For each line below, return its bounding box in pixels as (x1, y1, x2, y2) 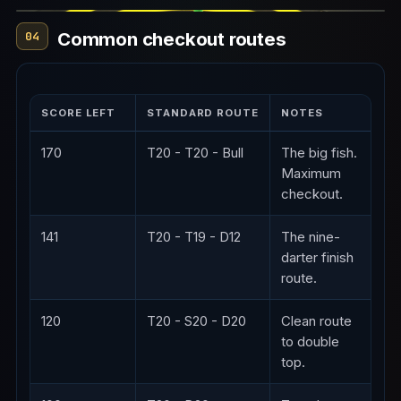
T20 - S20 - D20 (147, 311, 246, 329)
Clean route (281, 311, 352, 329)
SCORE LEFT (41, 106, 116, 119)
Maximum (281, 164, 341, 182)
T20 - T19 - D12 (147, 227, 241, 245)
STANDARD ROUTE (147, 106, 259, 119)
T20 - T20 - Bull (147, 143, 243, 161)
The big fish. (281, 143, 357, 161)
